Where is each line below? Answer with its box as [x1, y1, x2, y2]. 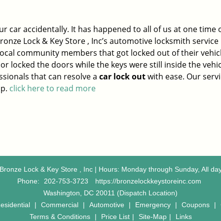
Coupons [182, 201, 210, 209]
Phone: [17, 177, 41, 185]
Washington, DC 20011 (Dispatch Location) [43, 189, 178, 197]
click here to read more [9, 83, 96, 94]
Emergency [135, 201, 171, 209]
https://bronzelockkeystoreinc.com [95, 177, 201, 185]
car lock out [99, 71, 146, 82]
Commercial [41, 201, 78, 209]
